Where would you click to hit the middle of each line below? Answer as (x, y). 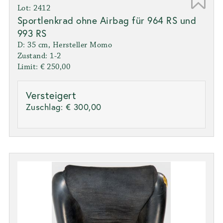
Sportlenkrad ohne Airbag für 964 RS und (107, 20)
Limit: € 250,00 (44, 67)
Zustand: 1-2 (39, 56)
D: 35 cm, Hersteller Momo (65, 45)
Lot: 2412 (34, 8)
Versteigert (51, 95)
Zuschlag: (46, 107)
